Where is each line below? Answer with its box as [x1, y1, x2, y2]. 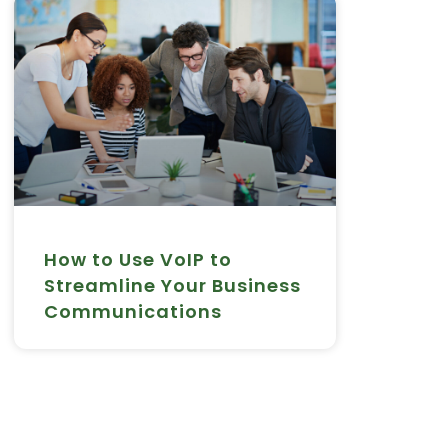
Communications [44, 298, 222, 324]
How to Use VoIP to [44, 246, 232, 272]
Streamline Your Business [44, 272, 301, 298]
